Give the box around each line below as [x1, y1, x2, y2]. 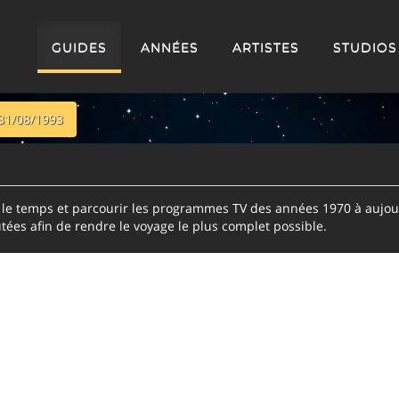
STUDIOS [333, 39, 397, 55]
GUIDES [52, 39, 107, 55]
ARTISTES [232, 39, 299, 55]
